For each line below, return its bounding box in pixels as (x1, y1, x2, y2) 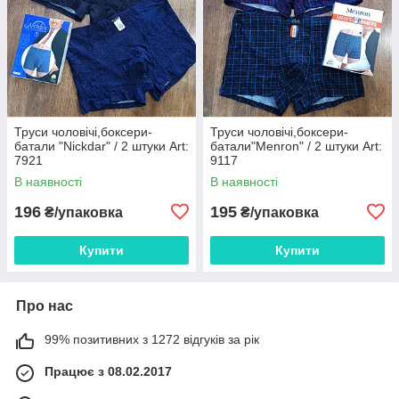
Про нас (16, 297, 73, 313)
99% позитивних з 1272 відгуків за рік (45, 331, 259, 346)
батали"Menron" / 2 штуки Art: (210, 138, 382, 153)
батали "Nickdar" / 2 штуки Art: (14, 138, 189, 153)
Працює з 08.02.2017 (45, 363, 172, 379)
